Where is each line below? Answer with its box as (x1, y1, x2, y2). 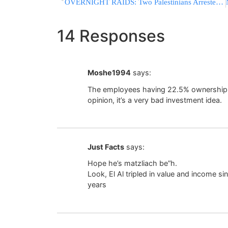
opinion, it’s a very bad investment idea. (88, 95, 222, 104)
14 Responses (57, 26, 165, 46)
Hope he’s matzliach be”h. (88, 159, 177, 168)
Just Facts (88, 142, 124, 151)
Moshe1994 (88, 68, 131, 77)
